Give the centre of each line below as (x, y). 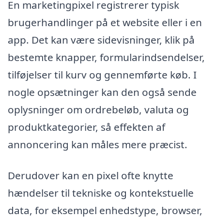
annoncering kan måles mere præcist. (98, 145)
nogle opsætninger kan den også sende (102, 92)
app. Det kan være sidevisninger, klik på (101, 40)
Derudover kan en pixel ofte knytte (91, 176)
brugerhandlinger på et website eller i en (105, 23)
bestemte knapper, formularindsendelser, (106, 57)
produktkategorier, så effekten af (86, 127)
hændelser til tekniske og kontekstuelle (101, 193)
